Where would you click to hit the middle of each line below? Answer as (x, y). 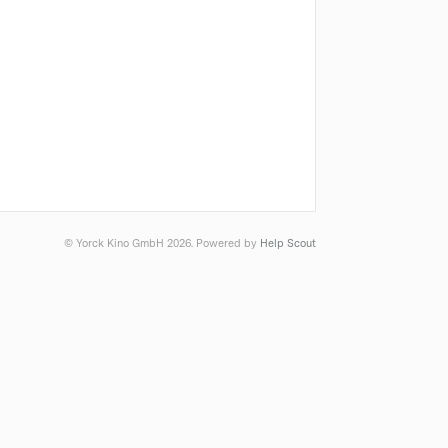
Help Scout (288, 244)
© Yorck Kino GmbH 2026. (130, 244)
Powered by (228, 244)
